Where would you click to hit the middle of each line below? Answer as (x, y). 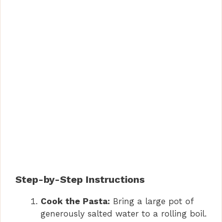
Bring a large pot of (152, 201)
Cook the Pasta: (75, 201)
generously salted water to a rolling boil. (124, 214)
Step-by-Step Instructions (80, 180)
